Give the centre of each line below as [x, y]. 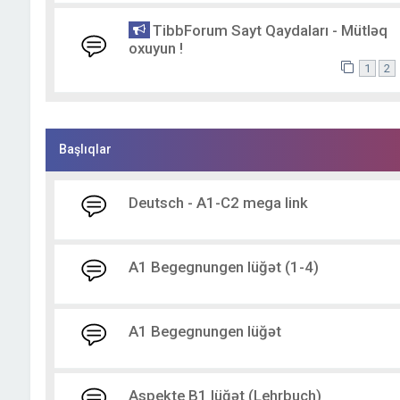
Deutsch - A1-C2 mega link [218, 203]
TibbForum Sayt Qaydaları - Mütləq [270, 30]
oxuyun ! [155, 48]
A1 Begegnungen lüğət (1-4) [223, 267]
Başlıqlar [85, 150]
